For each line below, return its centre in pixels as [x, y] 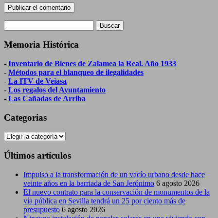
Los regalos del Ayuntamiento [57, 90]
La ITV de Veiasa [37, 81]
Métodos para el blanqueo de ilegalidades [76, 72]
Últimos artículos [37, 156]
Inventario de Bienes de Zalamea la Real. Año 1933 [92, 64]
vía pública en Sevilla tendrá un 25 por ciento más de [104, 200]
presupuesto [42, 209]
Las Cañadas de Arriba [47, 99]
